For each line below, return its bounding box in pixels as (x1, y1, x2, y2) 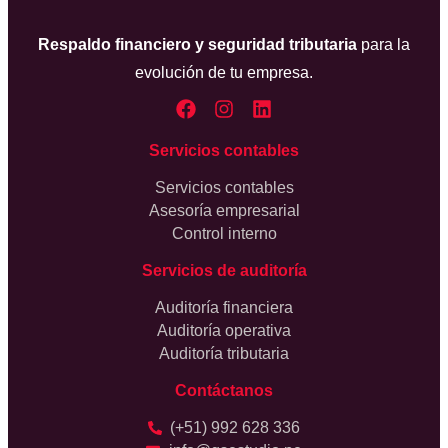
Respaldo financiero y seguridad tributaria (38, 36, 357, 54)
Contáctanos (175, 382, 273, 400)
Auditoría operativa (157, 322, 291, 340)
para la (357, 36, 410, 54)
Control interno (171, 225, 277, 243)
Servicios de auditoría (141, 262, 307, 280)
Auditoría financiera (155, 299, 293, 317)
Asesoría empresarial (148, 202, 300, 220)
